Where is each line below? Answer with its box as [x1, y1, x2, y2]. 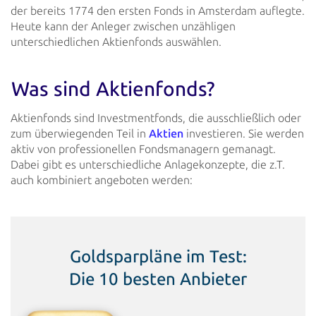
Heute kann [11, 20, 68, 33]
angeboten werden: [92, 174, 193, 187]
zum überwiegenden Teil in [11, 127, 149, 140]
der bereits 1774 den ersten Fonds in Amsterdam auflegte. [11, 4, 305, 18]
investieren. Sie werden [183, 127, 304, 140]
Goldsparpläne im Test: [69, 246, 247, 267]
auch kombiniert [11, 174, 92, 187]
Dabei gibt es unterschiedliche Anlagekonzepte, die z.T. [11, 158, 285, 171]
